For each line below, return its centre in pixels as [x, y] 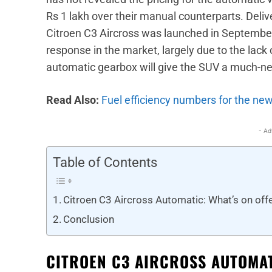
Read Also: [74, 100]
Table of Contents [105, 163]
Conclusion [89, 219]
